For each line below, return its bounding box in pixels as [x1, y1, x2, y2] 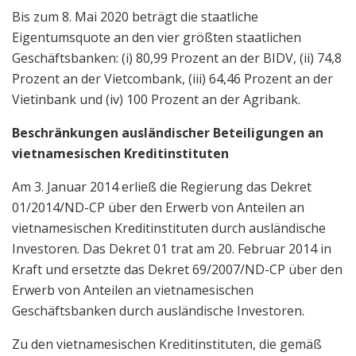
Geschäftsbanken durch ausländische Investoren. [12, 301, 304, 319]
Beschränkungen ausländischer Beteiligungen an [12, 123, 323, 141]
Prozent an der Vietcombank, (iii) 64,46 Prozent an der [12, 69, 333, 87]
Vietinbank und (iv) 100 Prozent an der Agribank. [12, 90, 300, 108]
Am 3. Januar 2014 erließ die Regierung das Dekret [12, 177, 311, 195]
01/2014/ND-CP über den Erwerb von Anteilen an [12, 198, 304, 216]
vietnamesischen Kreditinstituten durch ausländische [12, 219, 326, 237]
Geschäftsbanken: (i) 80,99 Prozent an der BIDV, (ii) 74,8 [12, 48, 342, 67]
